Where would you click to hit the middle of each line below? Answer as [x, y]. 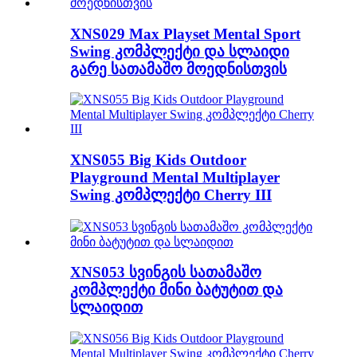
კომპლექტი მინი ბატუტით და [177, 290]
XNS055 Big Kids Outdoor [158, 160]
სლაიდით [106, 308]
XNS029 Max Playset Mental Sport [185, 33]
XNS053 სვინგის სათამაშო [166, 273]
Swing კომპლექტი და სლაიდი [180, 51]
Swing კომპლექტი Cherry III [171, 195]
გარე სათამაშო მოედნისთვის [178, 69]
